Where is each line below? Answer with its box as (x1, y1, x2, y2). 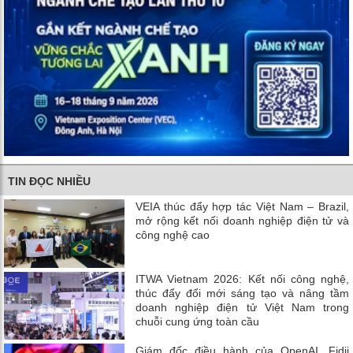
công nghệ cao (136, 229, 210, 242)
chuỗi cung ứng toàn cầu (136, 314, 260, 328)
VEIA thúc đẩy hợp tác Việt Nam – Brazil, (136, 200, 349, 214)
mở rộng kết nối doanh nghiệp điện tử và (136, 214, 349, 228)
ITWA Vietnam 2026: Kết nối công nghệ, (136, 272, 349, 285)
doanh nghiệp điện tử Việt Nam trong (136, 300, 349, 314)
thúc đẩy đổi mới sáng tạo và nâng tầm (136, 286, 349, 299)
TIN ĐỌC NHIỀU (8, 175, 91, 188)
